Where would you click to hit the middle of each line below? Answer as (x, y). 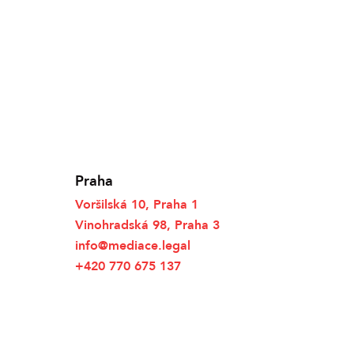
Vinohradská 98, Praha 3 (147, 224)
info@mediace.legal (132, 245)
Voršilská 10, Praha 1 (136, 204)
